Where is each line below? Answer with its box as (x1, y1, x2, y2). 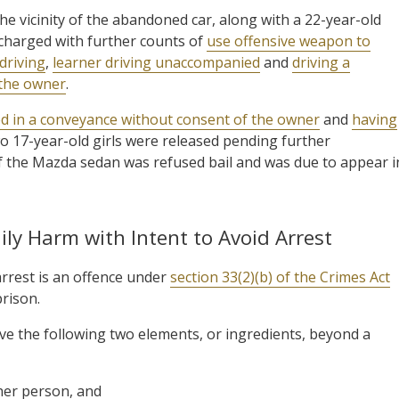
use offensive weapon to (207, 30, 370, 51)
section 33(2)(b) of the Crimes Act (170, 266, 390, 287)
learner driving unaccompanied (53, 52, 260, 72)
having (352, 109, 397, 129)
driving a (292, 52, 350, 72)
